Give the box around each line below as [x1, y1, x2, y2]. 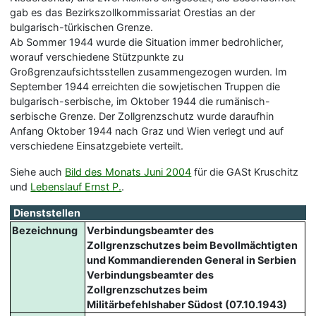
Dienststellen [13, 206, 81, 219]
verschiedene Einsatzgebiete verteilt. [10, 139, 184, 152]
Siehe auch [10, 165, 66, 178]
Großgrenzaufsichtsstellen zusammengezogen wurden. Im [10, 65, 288, 78]
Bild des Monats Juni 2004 [65, 165, 192, 178]
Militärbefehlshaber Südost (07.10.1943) [87, 298, 288, 310]
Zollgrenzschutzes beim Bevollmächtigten [87, 238, 298, 251]
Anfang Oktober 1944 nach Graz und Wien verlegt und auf [10, 124, 284, 137]
